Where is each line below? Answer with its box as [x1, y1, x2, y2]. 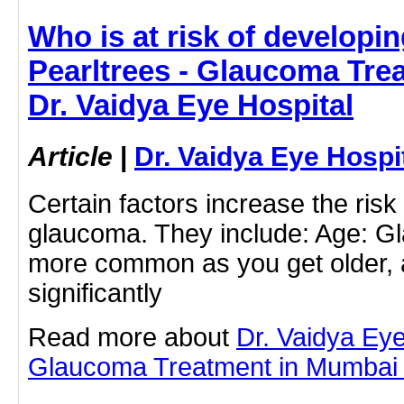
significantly [28, 278, 162, 308]
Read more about [28, 322, 236, 352]
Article [28, 141, 113, 172]
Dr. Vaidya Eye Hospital [28, 88, 353, 123]
